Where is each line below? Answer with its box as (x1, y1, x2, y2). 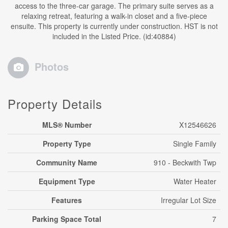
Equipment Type (38, 176, 95, 186)
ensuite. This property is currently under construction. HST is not (10, 21, 218, 31)
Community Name (36, 157, 97, 167)
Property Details (8, 95, 102, 112)
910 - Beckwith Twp (154, 157, 216, 167)
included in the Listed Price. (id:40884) (52, 31, 176, 41)
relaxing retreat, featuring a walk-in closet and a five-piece (21, 11, 207, 21)
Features (51, 195, 82, 205)
